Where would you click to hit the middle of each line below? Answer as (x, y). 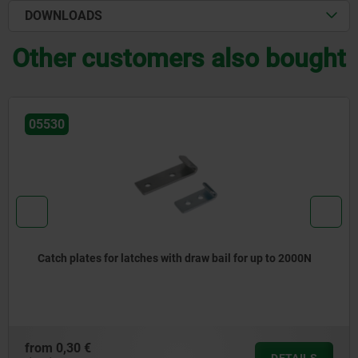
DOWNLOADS (64, 16)
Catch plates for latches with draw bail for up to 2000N (175, 259)
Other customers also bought (179, 59)
